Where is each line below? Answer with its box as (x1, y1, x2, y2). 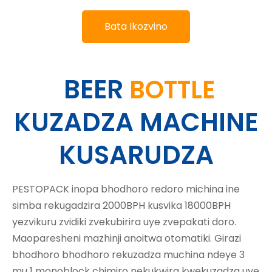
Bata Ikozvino (104, 19, 168, 33)
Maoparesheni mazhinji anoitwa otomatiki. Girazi (12, 231, 241, 245)
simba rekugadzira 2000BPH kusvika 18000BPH (12, 198, 231, 212)
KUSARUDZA (58, 137, 214, 173)
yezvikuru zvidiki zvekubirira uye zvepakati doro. (12, 214, 236, 229)
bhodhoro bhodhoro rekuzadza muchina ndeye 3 (12, 247, 245, 262)
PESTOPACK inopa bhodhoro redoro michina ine (12, 182, 240, 196)
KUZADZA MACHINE (14, 104, 258, 140)
